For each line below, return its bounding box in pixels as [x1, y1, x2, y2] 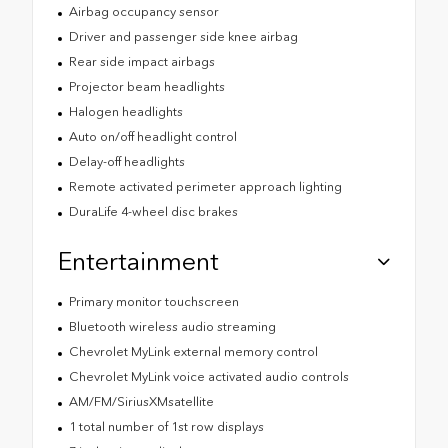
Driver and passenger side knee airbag [68, 28, 298, 44]
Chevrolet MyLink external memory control [68, 343, 318, 359]
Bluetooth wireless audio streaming [68, 318, 276, 334]
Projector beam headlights [68, 78, 225, 94]
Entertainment [58, 245, 219, 276]
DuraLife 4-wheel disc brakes [68, 203, 238, 219]
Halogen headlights [68, 103, 183, 119]
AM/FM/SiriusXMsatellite [68, 393, 214, 409]
